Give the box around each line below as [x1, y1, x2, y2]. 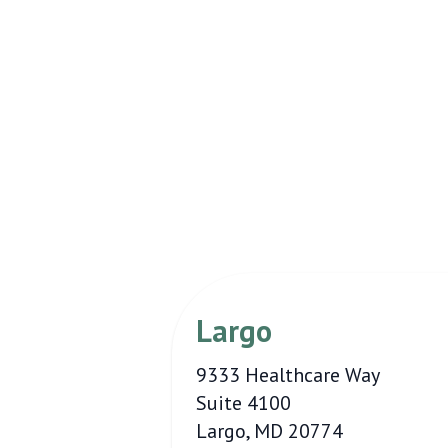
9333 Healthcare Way [196, 362, 380, 388]
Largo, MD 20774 [196, 418, 343, 444]
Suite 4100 [196, 390, 291, 416]
